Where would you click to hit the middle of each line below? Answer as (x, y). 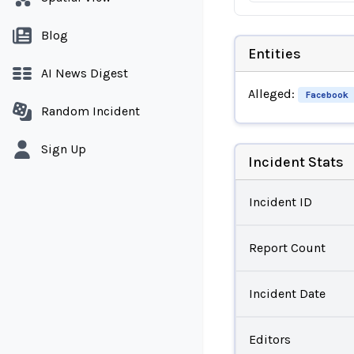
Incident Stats (296, 162)
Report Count (287, 247)
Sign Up (64, 149)
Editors (269, 339)
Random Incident (90, 111)
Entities (274, 53)
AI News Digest (85, 73)
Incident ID (280, 201)
